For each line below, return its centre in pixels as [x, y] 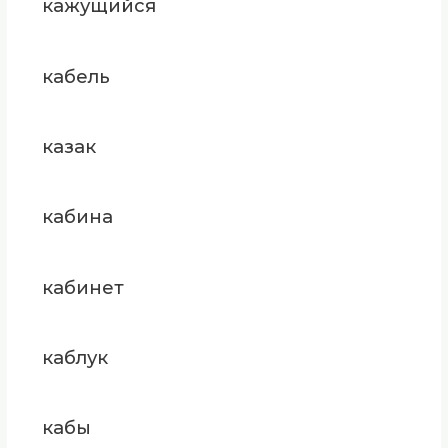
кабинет [82, 287]
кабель [75, 76]
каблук [74, 358]
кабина [77, 217]
